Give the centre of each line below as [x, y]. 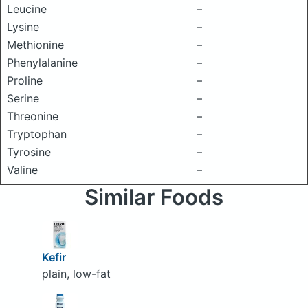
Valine [22, 170]
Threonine [33, 116]
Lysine [23, 27]
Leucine [27, 9]
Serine [23, 98]
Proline [25, 80]
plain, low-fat [76, 273]
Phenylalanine [42, 63]
